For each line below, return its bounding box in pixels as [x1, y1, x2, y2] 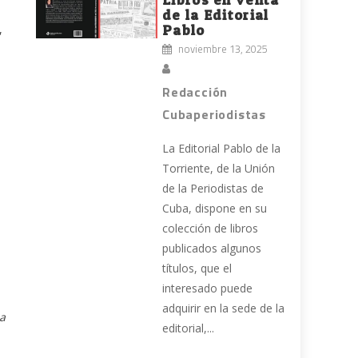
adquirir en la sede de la [162, 300, 285, 316]
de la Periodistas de [162, 181, 265, 197]
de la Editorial [162, 6, 269, 24]
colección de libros [162, 221, 259, 237]
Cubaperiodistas [162, 105, 267, 125]
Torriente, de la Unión [162, 161, 276, 177]
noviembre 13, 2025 [178, 41, 268, 58]
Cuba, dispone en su [162, 201, 268, 217]
